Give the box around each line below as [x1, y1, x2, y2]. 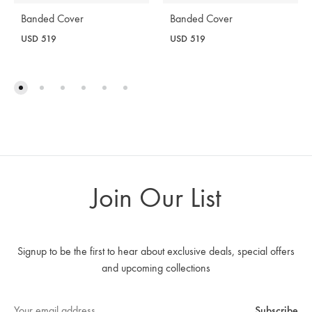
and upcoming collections [102, 261, 210, 274]
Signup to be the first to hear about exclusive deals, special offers [17, 244, 295, 258]
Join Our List [91, 181, 221, 214]
